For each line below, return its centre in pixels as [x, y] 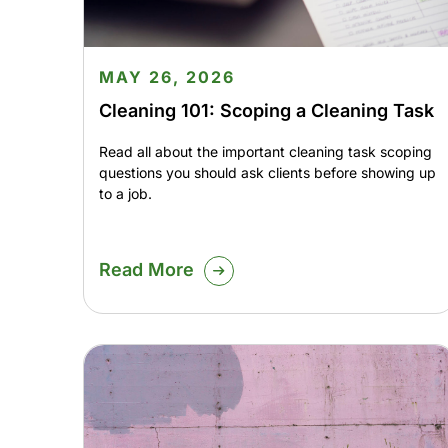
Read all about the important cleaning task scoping [265, 152]
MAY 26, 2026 [166, 77]
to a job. [125, 194]
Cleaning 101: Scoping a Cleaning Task [266, 111]
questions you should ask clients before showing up [267, 173]
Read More [146, 270]
